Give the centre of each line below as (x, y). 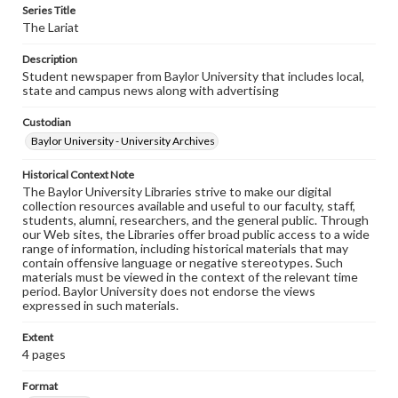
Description (50, 59)
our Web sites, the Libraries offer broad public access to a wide (196, 234)
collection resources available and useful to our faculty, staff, (189, 206)
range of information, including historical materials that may (185, 248)
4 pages (44, 354)
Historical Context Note (78, 175)
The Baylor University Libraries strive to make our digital (177, 191)
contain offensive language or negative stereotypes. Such (183, 263)
